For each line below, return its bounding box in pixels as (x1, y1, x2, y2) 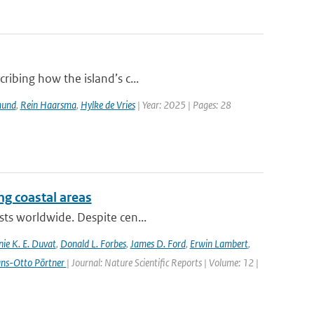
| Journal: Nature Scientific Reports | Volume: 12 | (66, 256, 259, 269)
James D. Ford (130, 237, 186, 250)
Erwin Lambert (189, 237, 248, 250)
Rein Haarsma (20, 98, 76, 111)
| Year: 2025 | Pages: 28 (135, 98, 231, 111)
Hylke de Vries (80, 98, 135, 111)
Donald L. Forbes (60, 237, 126, 250)
